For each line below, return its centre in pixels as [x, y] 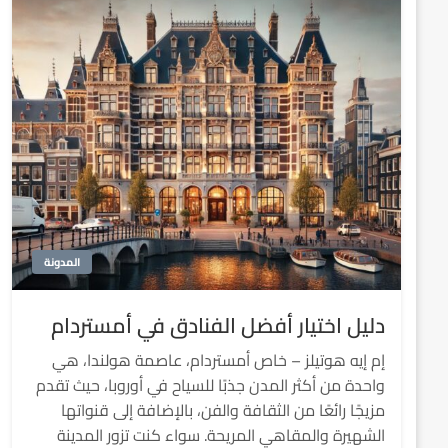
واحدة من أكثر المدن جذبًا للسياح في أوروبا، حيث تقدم [210, 385]
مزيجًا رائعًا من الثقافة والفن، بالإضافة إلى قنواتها [223, 410]
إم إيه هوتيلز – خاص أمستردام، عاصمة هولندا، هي [218, 360]
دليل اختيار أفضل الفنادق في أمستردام [218, 325]
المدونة [61, 262]
